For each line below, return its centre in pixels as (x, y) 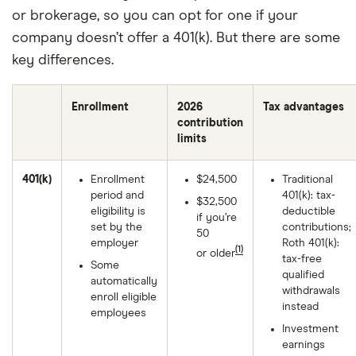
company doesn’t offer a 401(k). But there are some (176, 38)
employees (118, 313)
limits (192, 139)
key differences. (63, 60)
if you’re (217, 218)
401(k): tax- (309, 195)
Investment (310, 329)
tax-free (302, 259)
